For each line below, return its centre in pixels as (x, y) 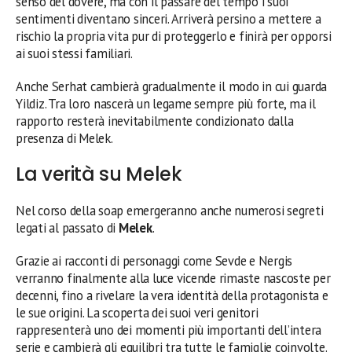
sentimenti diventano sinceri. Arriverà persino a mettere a (169, 18)
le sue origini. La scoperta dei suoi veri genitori (137, 312)
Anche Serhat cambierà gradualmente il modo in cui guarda (172, 86)
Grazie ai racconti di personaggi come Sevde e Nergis (154, 260)
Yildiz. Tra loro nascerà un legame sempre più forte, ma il (166, 103)
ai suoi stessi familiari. (74, 53)
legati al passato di (67, 227)
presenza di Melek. (64, 138)
